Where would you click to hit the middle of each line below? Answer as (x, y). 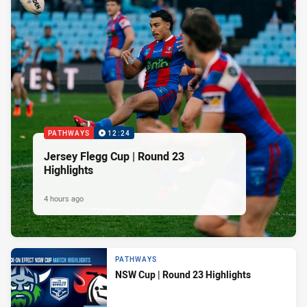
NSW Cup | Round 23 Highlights (183, 275)
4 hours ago (64, 198)
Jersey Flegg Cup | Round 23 (114, 156)
